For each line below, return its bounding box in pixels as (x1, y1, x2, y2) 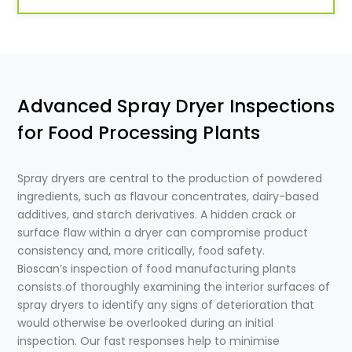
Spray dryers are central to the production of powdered (17, 170, 323, 187)
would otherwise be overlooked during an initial (17, 315, 274, 332)
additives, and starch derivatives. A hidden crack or (17, 207, 297, 223)
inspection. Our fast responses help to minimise (17, 333, 280, 350)
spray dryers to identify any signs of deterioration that (17, 297, 315, 313)
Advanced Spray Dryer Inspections (17, 93, 335, 119)
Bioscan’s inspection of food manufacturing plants (17, 261, 297, 277)
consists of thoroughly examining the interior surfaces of (17, 279, 331, 295)
